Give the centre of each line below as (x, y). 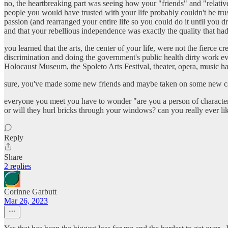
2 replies (18, 166)
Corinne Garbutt (30, 192)
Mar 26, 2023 (26, 201)
